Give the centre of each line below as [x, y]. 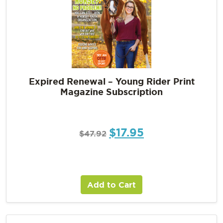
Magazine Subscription [111, 92]
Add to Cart [111, 185]
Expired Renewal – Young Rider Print [111, 81]
